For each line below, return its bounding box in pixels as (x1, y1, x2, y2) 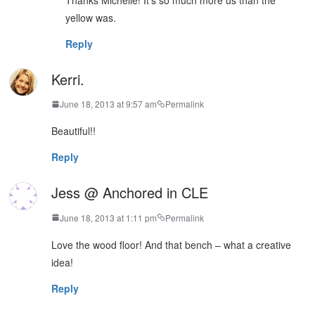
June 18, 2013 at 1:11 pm (60, 211, 157, 224)
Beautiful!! (51, 124, 96, 139)
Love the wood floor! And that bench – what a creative (51, 237, 292, 252)
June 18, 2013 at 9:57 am (60, 98, 157, 110)
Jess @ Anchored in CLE (51, 182, 209, 203)
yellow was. (65, 10, 117, 25)
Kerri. (51, 68, 85, 89)
